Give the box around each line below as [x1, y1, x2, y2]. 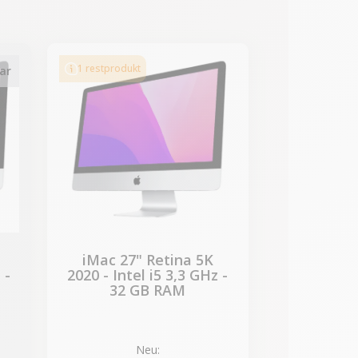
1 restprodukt [77, 61, 141, 75]
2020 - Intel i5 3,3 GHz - [67, 265, 229, 284]
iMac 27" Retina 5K [82, 250, 213, 269]
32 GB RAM [109, 280, 186, 300]
